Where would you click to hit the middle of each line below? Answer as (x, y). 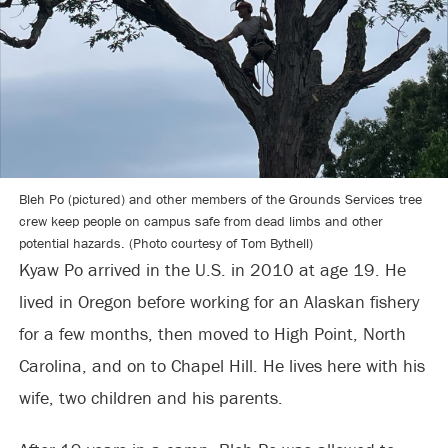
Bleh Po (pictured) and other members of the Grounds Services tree (220, 199)
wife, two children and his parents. (150, 398)
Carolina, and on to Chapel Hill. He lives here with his (221, 366)
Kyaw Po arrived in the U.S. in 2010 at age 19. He (212, 270)
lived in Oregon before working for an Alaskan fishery (218, 302)
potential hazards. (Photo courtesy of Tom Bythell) (165, 243)
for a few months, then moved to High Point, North (212, 334)
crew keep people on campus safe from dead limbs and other (200, 221)
